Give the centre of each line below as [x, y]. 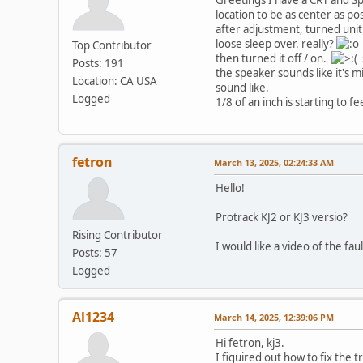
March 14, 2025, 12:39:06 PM [274, 317]
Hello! [230, 188]
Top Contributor [112, 45]
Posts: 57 [95, 252]
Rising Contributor [117, 235]
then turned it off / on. [273, 58]
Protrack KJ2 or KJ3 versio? [282, 217]
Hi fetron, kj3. [250, 342]
